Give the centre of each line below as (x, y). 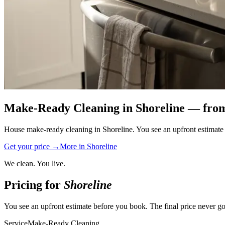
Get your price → (32, 146)
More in (73, 146)
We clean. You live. (35, 163)
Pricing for (34, 185)
